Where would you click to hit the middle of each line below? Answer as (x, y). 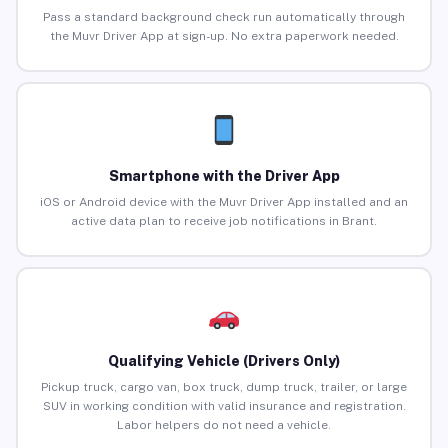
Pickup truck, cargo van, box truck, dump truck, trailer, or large (224, 387)
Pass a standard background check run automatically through (224, 17)
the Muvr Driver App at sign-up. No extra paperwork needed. (224, 36)
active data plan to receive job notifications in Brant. (224, 221)
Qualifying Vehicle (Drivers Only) (224, 361)
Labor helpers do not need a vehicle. (224, 425)
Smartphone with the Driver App (224, 176)
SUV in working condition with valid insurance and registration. (224, 406)
